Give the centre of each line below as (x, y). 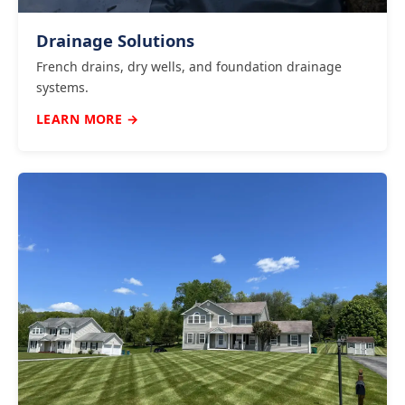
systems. (62, 87)
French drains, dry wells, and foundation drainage (189, 66)
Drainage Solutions (115, 40)
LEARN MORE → (88, 118)
